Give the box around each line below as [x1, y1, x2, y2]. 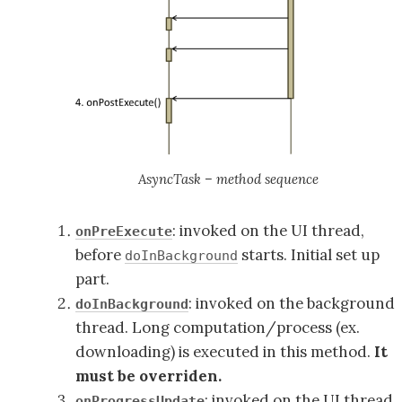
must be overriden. [74, 365, 222, 386]
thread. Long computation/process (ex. [74, 317, 360, 337]
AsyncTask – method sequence [137, 170, 319, 188]
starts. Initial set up [237, 244, 380, 265]
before [74, 244, 125, 265]
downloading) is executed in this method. [74, 341, 374, 362]
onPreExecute [74, 223, 172, 239]
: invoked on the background [188, 293, 395, 313]
